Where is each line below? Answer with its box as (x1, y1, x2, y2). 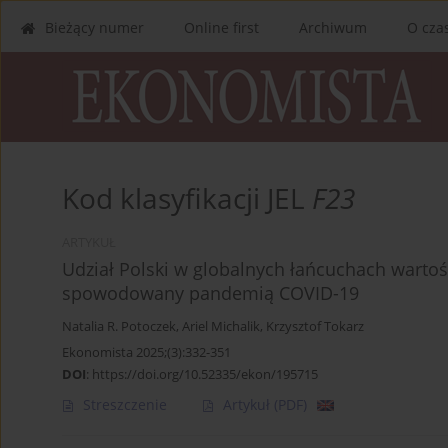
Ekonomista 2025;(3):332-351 (62, 343, 231, 362)
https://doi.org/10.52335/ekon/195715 (92, 365, 318, 384)
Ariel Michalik (182, 318, 260, 336)
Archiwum (299, 18, 367, 37)
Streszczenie (83, 395, 167, 415)
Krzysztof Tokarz (266, 318, 364, 336)
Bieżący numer (45, 18, 144, 37)
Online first (184, 18, 259, 37)
